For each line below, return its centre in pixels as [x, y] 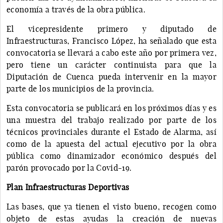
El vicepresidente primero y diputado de [111, 29]
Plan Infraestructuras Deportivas [68, 187]
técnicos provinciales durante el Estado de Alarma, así [111, 132]
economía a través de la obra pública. [76, 9]
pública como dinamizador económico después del [111, 156]
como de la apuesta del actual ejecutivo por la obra [111, 144]
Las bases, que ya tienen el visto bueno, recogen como [111, 206]
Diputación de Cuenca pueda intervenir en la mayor [111, 76]
